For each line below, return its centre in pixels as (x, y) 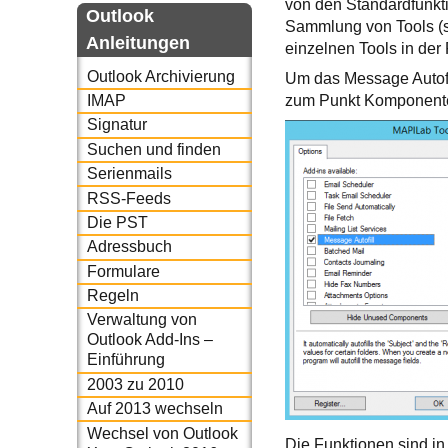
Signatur (116, 125)
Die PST (117, 222)
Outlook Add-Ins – (149, 340)
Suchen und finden (153, 149)
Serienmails (129, 174)
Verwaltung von (141, 320)
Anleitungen (138, 42)
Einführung (125, 360)
